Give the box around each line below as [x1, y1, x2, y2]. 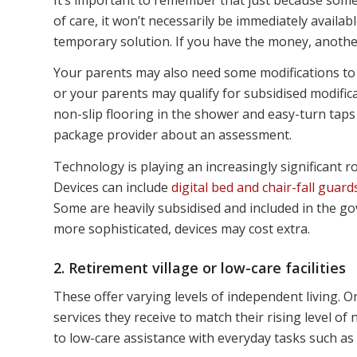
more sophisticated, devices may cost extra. [53, 219, 310, 237]
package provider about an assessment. [53, 126, 292, 144]
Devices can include [53, 178, 171, 196]
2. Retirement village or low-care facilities [53, 257, 346, 277]
